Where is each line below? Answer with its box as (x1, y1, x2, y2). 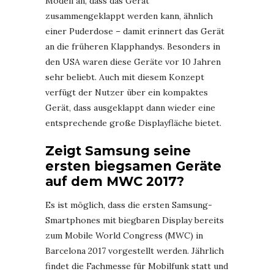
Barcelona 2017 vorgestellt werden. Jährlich (45, 245, 224, 256)
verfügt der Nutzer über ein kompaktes (45, 86, 208, 98)
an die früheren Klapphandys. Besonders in (45, 40, 220, 52)
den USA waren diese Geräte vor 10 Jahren (45, 56, 221, 67)
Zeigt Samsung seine (45, 143, 191, 158)
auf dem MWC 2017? (45, 173, 184, 189)
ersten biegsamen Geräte (45, 158, 221, 174)
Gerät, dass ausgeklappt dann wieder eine (45, 102, 215, 113)
